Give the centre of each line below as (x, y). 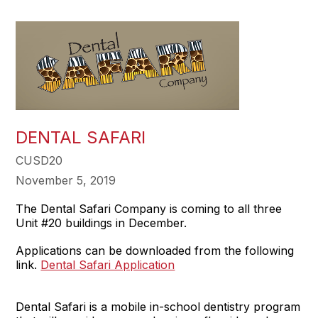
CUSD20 (39, 160)
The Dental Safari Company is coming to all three (149, 209)
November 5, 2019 (66, 180)
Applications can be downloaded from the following (155, 251)
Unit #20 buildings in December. (102, 223)
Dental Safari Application (108, 265)
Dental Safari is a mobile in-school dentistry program (158, 307)
